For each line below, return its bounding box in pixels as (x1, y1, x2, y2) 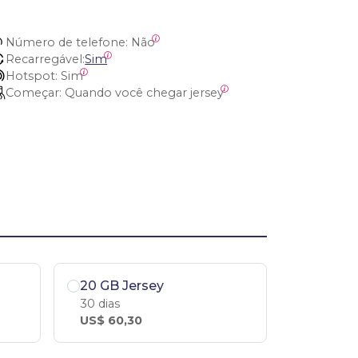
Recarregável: (6, 52, 86, 66)
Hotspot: (6, 69, 58, 83)
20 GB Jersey (80, 277, 164, 293)
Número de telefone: (6, 35, 129, 50)
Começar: (6, 86, 62, 100)
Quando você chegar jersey (65, 86, 225, 100)
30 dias (80, 296, 120, 311)
